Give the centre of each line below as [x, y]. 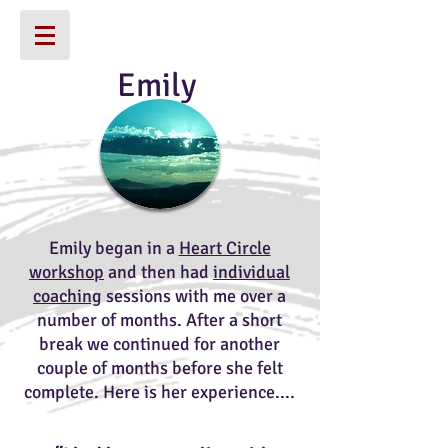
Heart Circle [224, 248]
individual [251, 272]
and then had [158, 272]
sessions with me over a [194, 296]
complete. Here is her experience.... [159, 392]
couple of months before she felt [159, 368]
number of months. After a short [159, 320]
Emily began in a [113, 248]
